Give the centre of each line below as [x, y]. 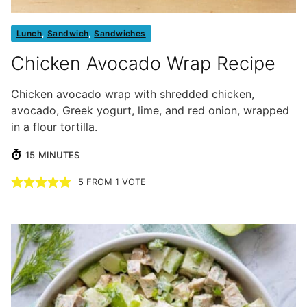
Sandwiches [120, 34]
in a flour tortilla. [54, 127]
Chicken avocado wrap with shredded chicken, [133, 94]
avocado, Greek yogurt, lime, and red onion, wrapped [150, 111]
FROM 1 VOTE [114, 181]
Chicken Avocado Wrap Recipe [143, 64]
